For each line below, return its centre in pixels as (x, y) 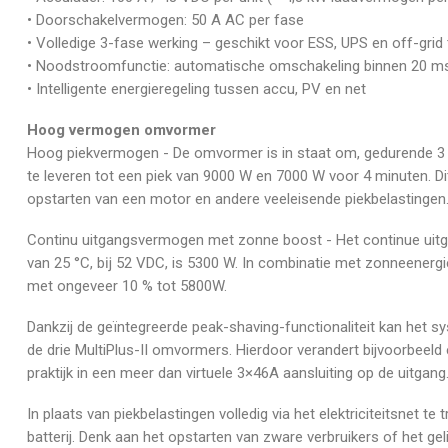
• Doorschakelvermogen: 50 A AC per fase (165, 19)
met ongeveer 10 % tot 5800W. (127, 285)
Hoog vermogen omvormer (121, 129)
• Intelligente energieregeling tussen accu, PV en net (196, 88)
